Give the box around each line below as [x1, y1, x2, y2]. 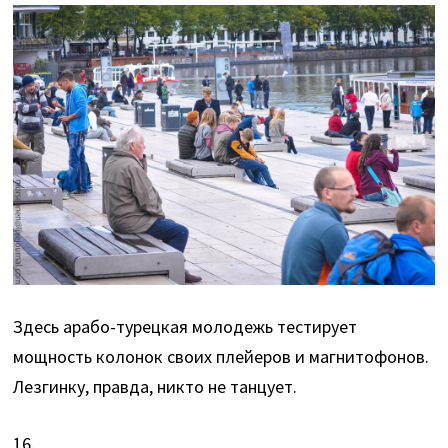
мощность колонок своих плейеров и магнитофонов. [13, 344, 430, 368]
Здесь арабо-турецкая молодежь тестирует [13, 314, 358, 338]
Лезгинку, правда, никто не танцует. [13, 374, 298, 398]
